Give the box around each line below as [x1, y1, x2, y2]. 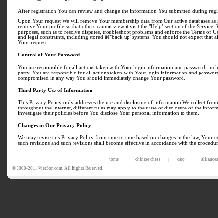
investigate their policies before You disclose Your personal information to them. [18, 110, 199, 116]
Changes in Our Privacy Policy [18, 123, 91, 128]
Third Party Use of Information [18, 87, 92, 93]
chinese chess [135, 157, 161, 162]
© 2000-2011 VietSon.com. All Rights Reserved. [12, 166, 103, 171]
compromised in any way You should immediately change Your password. [18, 75, 185, 81]
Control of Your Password [18, 52, 80, 58]
